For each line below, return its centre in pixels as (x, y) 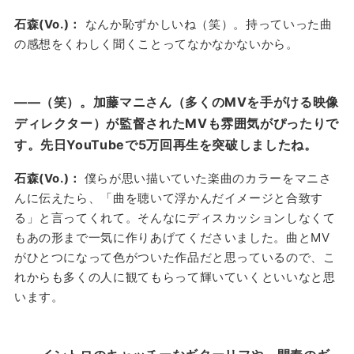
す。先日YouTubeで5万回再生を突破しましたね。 (166, 144)
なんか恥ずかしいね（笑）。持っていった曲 (207, 24)
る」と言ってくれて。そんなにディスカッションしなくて (175, 217)
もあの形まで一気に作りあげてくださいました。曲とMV (172, 237)
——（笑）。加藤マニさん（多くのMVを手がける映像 (176, 102)
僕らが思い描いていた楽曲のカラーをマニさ (208, 178)
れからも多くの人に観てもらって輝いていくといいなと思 (175, 277)
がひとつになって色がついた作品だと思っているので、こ (175, 257)
